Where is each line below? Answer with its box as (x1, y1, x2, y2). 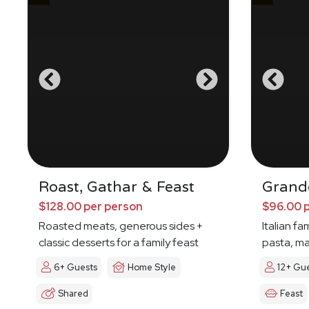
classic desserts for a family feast (39, 235, 199, 250)
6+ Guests (54, 261, 97, 274)
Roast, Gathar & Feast (39, 178, 195, 197)
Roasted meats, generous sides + (39, 219, 203, 234)
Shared (58, 288, 88, 300)
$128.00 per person (39, 199, 143, 215)
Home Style (128, 261, 177, 274)
